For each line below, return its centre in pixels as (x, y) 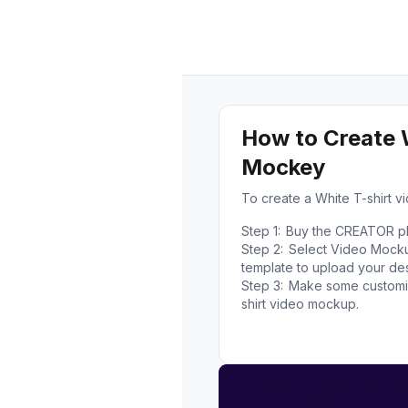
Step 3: (262, 286)
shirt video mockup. (300, 304)
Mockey (283, 167)
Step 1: (261, 231)
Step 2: (262, 249)
